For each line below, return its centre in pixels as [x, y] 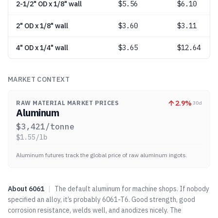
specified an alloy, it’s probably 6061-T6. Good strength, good [101, 200]
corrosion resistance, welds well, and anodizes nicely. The [95, 210]
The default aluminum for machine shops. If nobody [132, 189]
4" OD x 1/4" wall [42, 48]
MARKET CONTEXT [39, 79]
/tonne [60, 127]
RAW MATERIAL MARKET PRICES [68, 103]
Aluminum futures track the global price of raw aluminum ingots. [102, 155]
